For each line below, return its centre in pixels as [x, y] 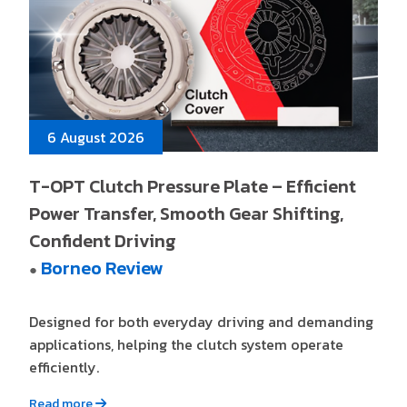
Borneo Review [103, 268]
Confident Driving [103, 240]
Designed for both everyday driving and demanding [202, 321]
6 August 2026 [96, 137]
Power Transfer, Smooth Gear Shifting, [187, 213]
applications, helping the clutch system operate [187, 344]
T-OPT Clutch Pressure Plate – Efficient [193, 186]
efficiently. [65, 367]
